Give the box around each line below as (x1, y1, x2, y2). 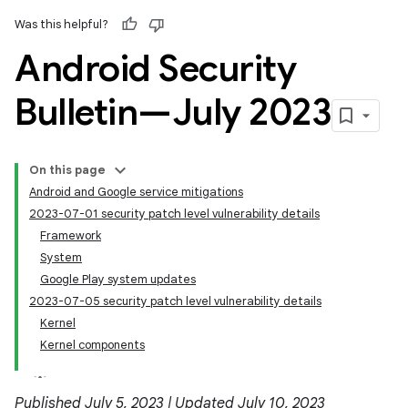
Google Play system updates (40, 271, 196, 287)
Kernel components (40, 337, 145, 352)
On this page (29, 162, 106, 178)
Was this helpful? (15, 16, 108, 32)
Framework (40, 228, 101, 243)
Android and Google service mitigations (29, 184, 243, 199)
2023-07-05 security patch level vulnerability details (29, 293, 321, 309)
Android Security (15, 46, 296, 91)
